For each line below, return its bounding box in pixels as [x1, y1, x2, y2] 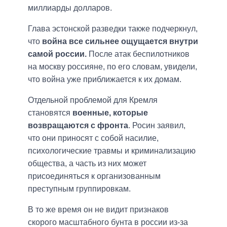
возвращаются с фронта [28, 121, 128, 130]
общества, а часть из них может [28, 159, 146, 168]
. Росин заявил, [128, 121, 185, 130]
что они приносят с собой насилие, [28, 134, 159, 143]
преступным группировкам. [28, 184, 131, 194]
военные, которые [72, 108, 148, 118]
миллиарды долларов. [28, 4, 112, 13]
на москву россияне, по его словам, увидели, [28, 62, 197, 71]
